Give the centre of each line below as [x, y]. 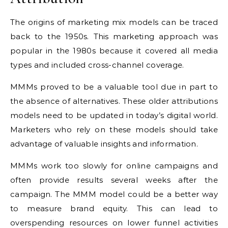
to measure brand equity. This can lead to [114, 208]
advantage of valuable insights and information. [104, 144]
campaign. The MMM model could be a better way [114, 194]
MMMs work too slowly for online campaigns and [114, 166]
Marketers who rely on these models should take [114, 130]
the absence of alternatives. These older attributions [114, 101]
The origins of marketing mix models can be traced [114, 22]
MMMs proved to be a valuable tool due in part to [114, 87]
